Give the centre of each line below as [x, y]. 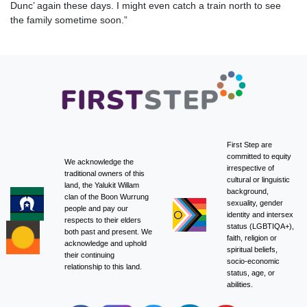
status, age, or [251, 273]
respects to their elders [103, 220]
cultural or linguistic [258, 180]
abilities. [240, 285]
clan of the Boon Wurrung [107, 197]
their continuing [89, 255]
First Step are [249, 145]
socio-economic [253, 261]
